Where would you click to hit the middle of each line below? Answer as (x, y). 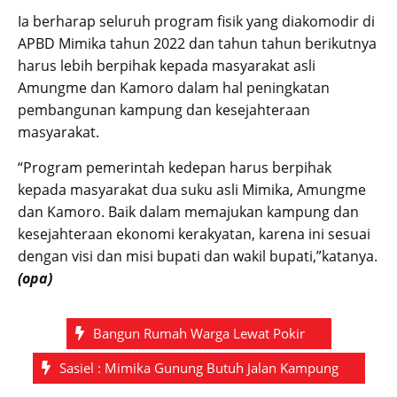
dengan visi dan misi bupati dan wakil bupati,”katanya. (198, 256)
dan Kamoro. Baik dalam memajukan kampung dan (188, 211)
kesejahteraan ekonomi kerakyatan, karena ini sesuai (194, 234)
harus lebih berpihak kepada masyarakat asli (167, 65)
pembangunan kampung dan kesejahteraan (164, 109)
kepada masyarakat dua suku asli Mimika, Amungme (192, 189)
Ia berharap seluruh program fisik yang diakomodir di (196, 21)
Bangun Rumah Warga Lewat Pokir (198, 333)
